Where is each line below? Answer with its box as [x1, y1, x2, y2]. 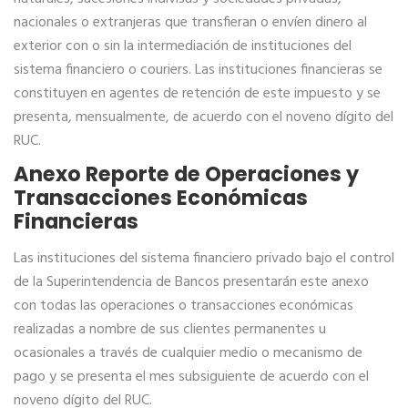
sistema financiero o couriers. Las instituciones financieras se [14, 58, 382, 82]
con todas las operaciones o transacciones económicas [14, 294, 353, 318]
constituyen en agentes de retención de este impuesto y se [14, 82, 381, 106]
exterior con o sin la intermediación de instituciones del [14, 35, 352, 58]
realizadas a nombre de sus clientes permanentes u [14, 318, 326, 342]
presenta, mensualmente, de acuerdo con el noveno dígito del [14, 106, 393, 129]
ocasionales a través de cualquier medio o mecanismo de [14, 342, 362, 365]
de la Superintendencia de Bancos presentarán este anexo [14, 270, 369, 294]
